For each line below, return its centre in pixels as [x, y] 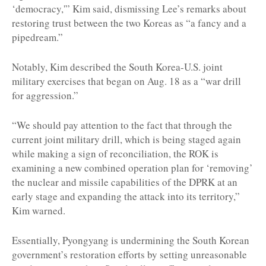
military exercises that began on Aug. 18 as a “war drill [126, 81]
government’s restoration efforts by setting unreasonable [129, 254]
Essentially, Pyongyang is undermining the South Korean [131, 240]
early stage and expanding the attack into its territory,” [126, 196]
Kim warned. [39, 210]
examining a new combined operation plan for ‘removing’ [132, 167]
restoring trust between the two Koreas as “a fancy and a [129, 23]
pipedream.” [37, 37]
